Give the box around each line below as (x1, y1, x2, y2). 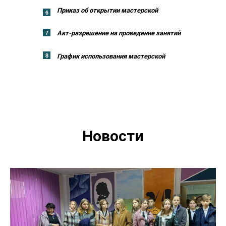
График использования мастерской (57, 52, 165, 60)
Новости (82, 127, 144, 145)
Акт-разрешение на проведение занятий (57, 29, 181, 37)
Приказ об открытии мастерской (57, 7, 158, 14)
